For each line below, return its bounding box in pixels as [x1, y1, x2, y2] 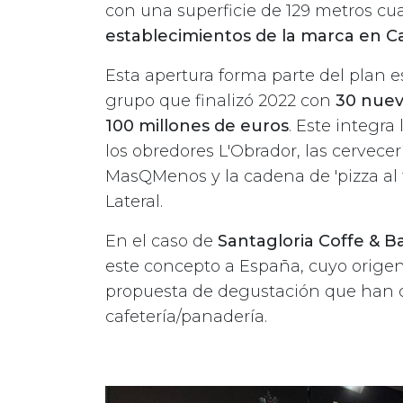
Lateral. [105, 192, 163, 212]
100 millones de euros [105, 116, 289, 137]
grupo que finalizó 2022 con [105, 91, 336, 112]
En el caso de [105, 231, 218, 252]
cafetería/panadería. [105, 307, 267, 327]
